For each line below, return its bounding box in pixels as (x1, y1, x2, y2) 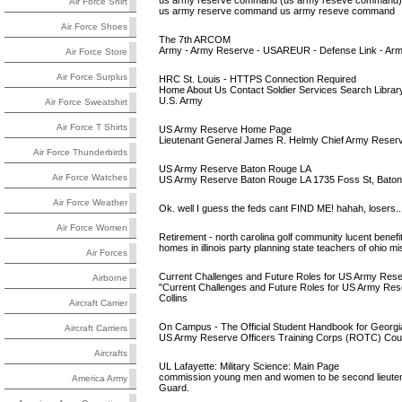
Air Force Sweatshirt (45, 97, 127, 108)
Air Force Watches (52, 172, 127, 183)
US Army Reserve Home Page (158, 124, 292, 135)
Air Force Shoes (61, 22, 127, 32)
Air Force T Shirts (57, 122, 127, 133)
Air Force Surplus (57, 72, 127, 83)
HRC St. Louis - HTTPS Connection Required (158, 74, 356, 84)
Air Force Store (66, 47, 127, 57)
